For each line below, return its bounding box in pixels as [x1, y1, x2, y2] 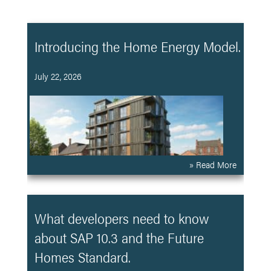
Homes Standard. [34, 247, 131, 267]
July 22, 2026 [34, 70, 82, 82]
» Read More [189, 158, 237, 171]
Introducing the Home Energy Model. [34, 37, 241, 56]
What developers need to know [34, 209, 209, 228]
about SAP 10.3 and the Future [34, 228, 204, 247]
